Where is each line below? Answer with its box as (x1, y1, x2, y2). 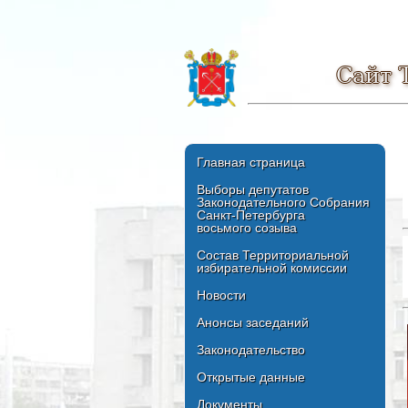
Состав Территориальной (197, 248, 349, 263)
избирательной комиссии (197, 260, 347, 276)
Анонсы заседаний (197, 315, 309, 331)
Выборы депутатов (197, 182, 309, 198)
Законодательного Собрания (197, 195, 370, 210)
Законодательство (197, 342, 305, 358)
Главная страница (197, 155, 305, 170)
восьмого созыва (197, 220, 297, 236)
